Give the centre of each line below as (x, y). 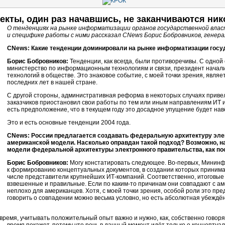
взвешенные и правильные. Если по (60, 184)
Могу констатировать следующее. (118, 163)
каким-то (124, 184)
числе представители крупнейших (57, 177)
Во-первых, (184, 163)
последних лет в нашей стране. (52, 82)
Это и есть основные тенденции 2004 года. (69, 123)
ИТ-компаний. (126, 177)
